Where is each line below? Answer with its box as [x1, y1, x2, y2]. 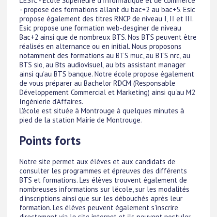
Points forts [19, 133, 81, 148]
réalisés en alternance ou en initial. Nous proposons [19, 42, 182, 51]
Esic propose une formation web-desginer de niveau [19, 23, 181, 33]
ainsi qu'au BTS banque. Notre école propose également [19, 69, 194, 79]
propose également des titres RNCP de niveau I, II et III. [19, 14, 194, 24]
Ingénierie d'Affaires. [19, 97, 83, 107]
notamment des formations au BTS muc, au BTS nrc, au [19, 51, 190, 61]
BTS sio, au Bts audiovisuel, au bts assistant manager [19, 60, 186, 70]
